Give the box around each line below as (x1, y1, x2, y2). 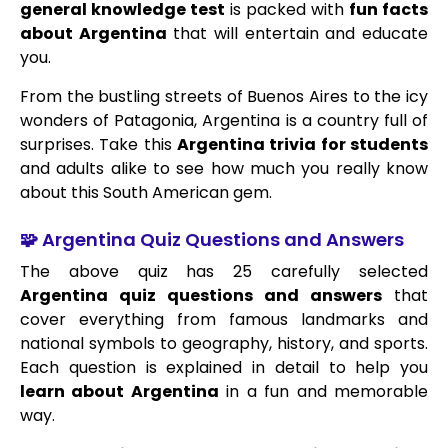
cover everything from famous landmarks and (20, 308, 428, 332)
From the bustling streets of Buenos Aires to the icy (20, 84, 428, 108)
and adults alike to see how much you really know (20, 156, 428, 180)
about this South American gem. (20, 180, 272, 204)
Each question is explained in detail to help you (20, 356, 428, 380)
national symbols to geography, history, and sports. (20, 332, 428, 356)
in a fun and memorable (218, 380, 429, 404)
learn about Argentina (20, 380, 219, 404)
